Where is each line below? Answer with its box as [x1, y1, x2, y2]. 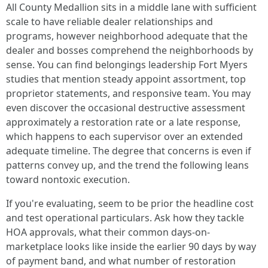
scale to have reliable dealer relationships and [6, 15, 213, 28]
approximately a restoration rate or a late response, [6, 115, 240, 129]
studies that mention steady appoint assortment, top [6, 72, 246, 86]
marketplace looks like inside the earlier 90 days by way [6, 240, 256, 253]
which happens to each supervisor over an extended [6, 130, 243, 143]
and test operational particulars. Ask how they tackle [6, 211, 244, 224]
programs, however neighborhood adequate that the [6, 29, 248, 42]
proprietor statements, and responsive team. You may [6, 87, 251, 100]
